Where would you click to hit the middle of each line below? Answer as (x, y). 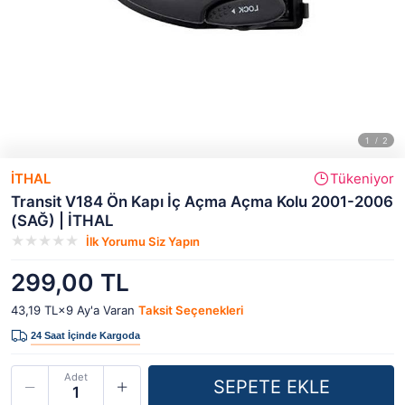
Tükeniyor (362, 179)
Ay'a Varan (106, 310)
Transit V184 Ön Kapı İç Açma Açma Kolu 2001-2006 (202, 202)
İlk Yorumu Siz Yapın (143, 241)
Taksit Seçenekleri (191, 310)
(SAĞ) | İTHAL (62, 221)
